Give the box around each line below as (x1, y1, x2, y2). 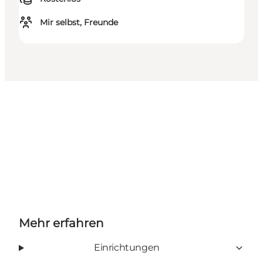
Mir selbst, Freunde (40, 17, 118, 28)
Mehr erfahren (19, 216, 104, 231)
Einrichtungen (94, 242, 160, 254)
